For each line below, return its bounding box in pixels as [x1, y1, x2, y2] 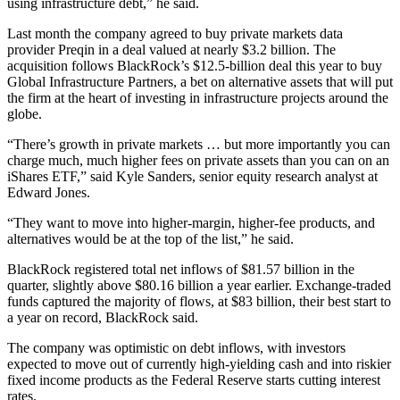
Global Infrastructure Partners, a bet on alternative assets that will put [7, 74, 393, 90]
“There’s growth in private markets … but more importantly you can [7, 137, 390, 153]
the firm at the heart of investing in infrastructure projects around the [7, 90, 388, 106]
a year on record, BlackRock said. [7, 310, 198, 326]
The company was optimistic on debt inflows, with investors [7, 340, 346, 356]
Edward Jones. [7, 185, 90, 201]
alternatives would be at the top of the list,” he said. [7, 231, 294, 247]
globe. [7, 106, 42, 122]
